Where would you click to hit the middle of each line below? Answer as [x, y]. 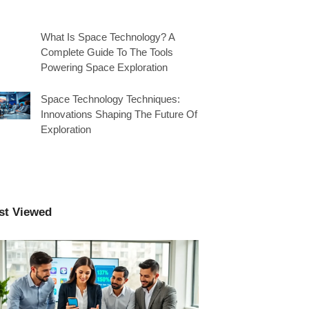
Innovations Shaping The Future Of [119, 114]
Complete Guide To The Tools [107, 52]
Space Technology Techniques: [110, 99]
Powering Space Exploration [104, 67]
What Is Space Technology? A [108, 37]
